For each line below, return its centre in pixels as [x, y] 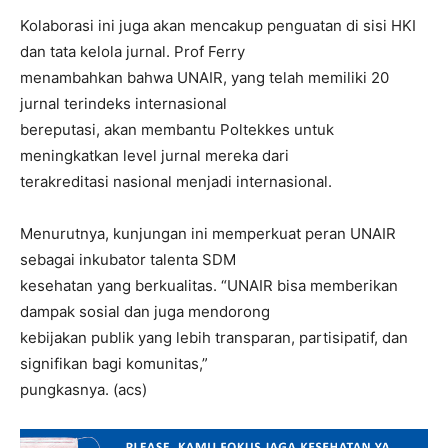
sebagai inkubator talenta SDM [128, 259]
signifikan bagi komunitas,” [114, 363]
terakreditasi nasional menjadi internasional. [176, 181]
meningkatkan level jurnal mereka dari [154, 155]
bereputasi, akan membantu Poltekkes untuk [177, 129]
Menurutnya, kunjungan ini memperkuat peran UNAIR [208, 233]
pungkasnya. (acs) [83, 389]
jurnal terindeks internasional [123, 103]
